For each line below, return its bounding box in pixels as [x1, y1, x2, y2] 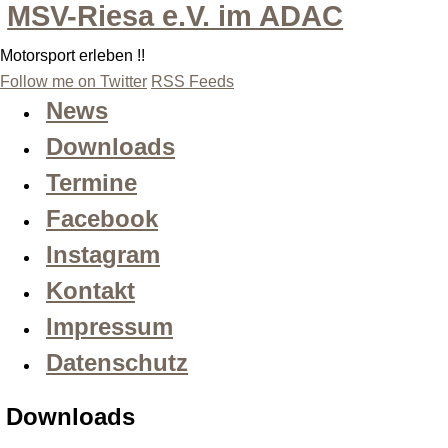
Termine [46, 169, 137, 197]
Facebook [46, 205, 158, 233]
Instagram [46, 241, 160, 269]
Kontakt [46, 277, 135, 305]
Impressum [46, 313, 173, 341]
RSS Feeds [151, 73, 234, 91]
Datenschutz [46, 349, 188, 377]
